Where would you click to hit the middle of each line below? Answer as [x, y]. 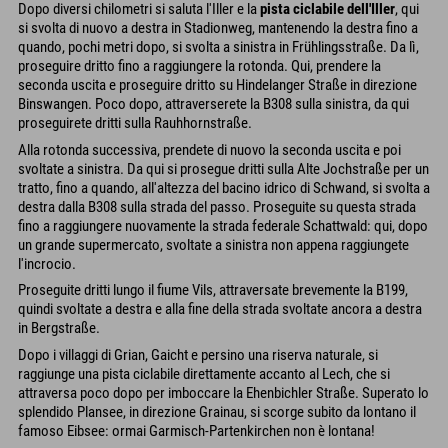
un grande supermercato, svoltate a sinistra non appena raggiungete [213, 244]
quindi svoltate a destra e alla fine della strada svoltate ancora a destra [220, 309]
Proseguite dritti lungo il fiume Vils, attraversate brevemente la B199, [213, 290]
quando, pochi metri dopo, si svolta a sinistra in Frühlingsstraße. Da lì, [218, 47]
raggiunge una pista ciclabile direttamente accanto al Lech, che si [204, 373]
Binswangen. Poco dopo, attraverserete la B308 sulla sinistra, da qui [213, 104]
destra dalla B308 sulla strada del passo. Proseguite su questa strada [217, 206]
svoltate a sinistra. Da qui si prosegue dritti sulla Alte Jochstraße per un [223, 168]
